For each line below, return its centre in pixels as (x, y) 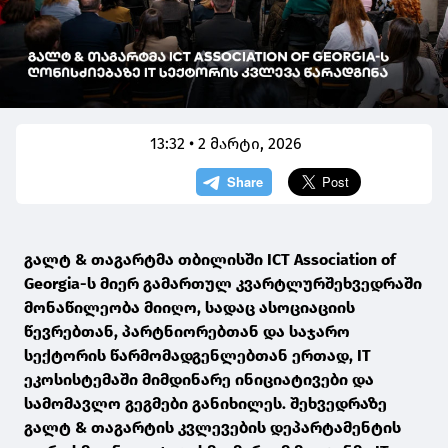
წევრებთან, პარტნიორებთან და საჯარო (187, 332)
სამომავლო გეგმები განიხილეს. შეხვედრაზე (205, 404)
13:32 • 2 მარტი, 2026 (225, 144)
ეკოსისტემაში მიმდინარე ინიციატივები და (199, 380)
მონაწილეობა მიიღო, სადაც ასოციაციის (189, 308)
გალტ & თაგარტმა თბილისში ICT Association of (210, 260)
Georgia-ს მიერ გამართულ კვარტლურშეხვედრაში (223, 284)
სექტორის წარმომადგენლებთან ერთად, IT (197, 356)
